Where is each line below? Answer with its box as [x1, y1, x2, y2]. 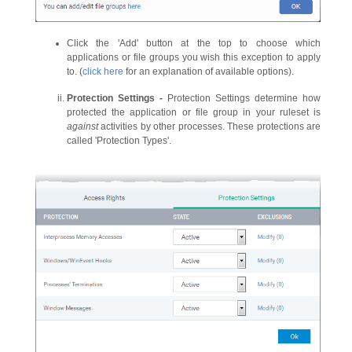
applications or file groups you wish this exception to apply [67, 52, 321, 64]
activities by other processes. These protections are [98, 121, 321, 133]
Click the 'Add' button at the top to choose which [67, 38, 321, 49]
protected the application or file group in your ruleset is [67, 107, 321, 119]
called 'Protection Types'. [67, 135, 171, 147]
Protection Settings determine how [167, 93, 321, 104]
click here [82, 66, 123, 78]
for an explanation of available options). [123, 66, 294, 78]
